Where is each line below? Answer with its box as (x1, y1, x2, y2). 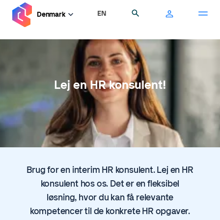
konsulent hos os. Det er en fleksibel (40, 178, 180, 189)
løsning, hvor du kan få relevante (46, 192, 174, 203)
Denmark (37, 10, 66, 19)
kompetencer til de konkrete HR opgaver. (29, 206, 191, 217)
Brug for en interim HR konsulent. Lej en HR (27, 165, 193, 175)
